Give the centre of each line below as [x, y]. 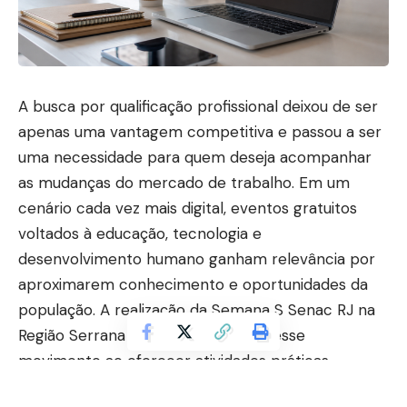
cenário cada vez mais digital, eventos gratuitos [188, 208]
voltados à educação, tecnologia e [140, 233]
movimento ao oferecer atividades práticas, [175, 360]
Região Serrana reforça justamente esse [162, 335]
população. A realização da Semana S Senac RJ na [197, 309]
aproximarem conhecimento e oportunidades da [193, 284]
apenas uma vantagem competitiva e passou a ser [200, 131]
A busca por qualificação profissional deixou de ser [198, 106]
